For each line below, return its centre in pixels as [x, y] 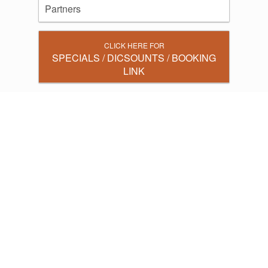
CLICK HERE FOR [134, 45]
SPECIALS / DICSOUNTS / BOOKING [134, 58]
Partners [63, 9]
